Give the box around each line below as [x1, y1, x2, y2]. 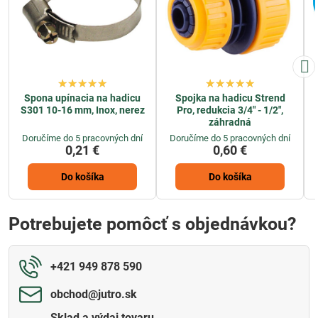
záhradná [209, 116, 251, 128]
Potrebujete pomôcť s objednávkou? [9, 214, 296, 235]
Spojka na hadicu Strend [175, 92, 285, 104]
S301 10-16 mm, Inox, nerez [20, 104, 145, 116]
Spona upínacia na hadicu [24, 92, 141, 104]
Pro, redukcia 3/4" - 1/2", [177, 104, 283, 116]
